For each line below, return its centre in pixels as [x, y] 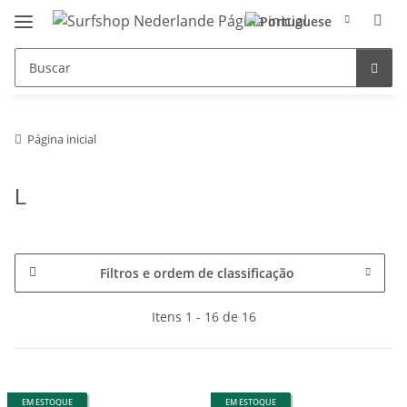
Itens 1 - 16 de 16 [203, 316]
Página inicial [62, 139]
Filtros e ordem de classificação [197, 273]
